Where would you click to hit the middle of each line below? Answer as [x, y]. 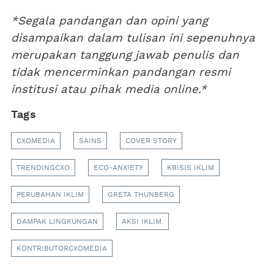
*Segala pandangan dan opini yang [109, 21]
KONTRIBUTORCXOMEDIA [62, 248]
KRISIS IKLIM [191, 167]
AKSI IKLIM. [143, 221]
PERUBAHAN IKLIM [50, 194]
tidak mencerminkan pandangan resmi [121, 72]
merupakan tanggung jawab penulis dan [125, 55]
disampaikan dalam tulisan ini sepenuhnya [133, 38]
